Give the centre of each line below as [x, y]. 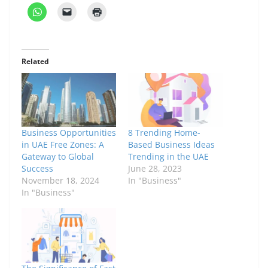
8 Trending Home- [164, 133]
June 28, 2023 [155, 169]
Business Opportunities [69, 133]
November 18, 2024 [60, 181]
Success [37, 169]
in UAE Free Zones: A [63, 145]
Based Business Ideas [171, 145]
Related [35, 62]
